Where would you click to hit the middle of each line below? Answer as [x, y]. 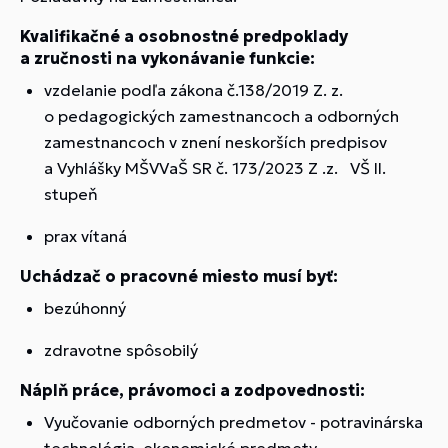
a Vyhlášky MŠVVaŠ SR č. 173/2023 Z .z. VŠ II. [215, 168]
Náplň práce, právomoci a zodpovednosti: [192, 390]
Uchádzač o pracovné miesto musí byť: [179, 276]
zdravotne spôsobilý [121, 350]
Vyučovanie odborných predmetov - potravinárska [233, 422]
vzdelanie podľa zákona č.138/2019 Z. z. [193, 90]
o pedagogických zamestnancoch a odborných [221, 116]
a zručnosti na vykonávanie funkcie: [167, 58]
